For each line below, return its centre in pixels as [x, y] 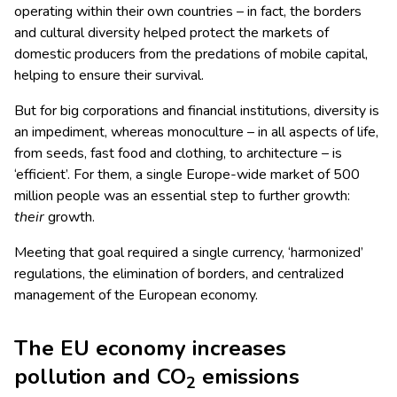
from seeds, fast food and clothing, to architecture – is [178, 154]
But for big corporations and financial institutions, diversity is [197, 111]
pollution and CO [100, 377]
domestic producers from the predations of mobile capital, [191, 54]
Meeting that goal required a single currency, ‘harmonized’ [189, 253]
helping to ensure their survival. [109, 76]
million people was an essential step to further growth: [182, 196]
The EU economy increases [150, 349]
